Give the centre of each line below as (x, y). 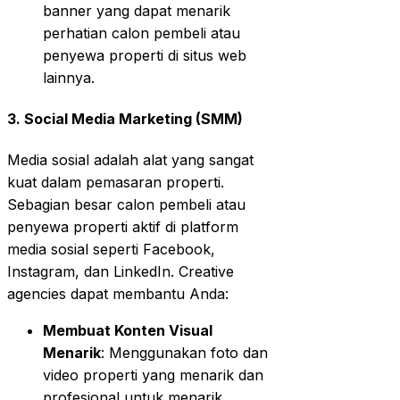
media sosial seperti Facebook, (111, 250)
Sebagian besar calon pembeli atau (126, 205)
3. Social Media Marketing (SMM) (125, 119)
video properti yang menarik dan (153, 375)
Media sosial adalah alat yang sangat (130, 160)
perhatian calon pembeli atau (142, 33)
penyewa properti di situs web (145, 55)
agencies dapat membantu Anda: (118, 294)
